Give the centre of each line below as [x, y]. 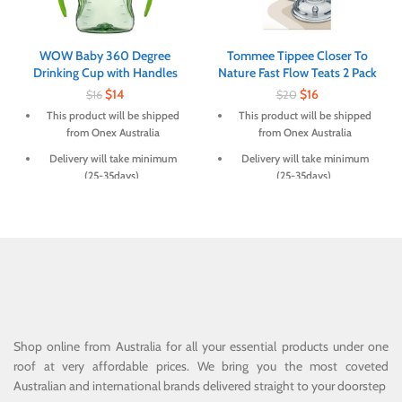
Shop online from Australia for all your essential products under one [201, 347]
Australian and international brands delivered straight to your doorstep [200, 386]
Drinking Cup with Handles [105, 73]
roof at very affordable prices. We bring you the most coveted [201, 367]
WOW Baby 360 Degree [105, 56]
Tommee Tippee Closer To [297, 56]
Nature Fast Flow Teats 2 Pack [297, 73]
